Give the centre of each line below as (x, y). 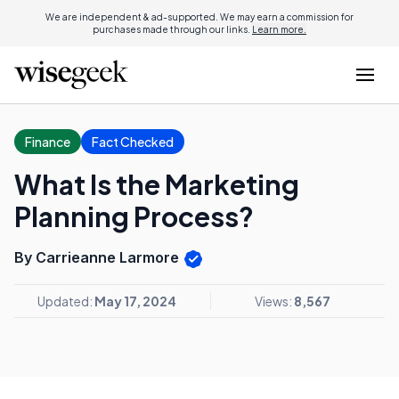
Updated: (66, 301)
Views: (274, 301)
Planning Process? (134, 216)
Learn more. (279, 29)
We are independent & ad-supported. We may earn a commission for (199, 17)
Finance (48, 142)
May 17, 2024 (135, 301)
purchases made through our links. (172, 29)
